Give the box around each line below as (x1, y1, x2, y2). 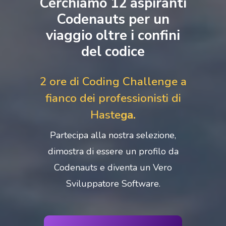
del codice (81, 41, 145, 61)
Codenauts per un (56, 9, 169, 29)
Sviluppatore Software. (66, 177, 160, 190)
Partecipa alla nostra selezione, (50, 129, 176, 141)
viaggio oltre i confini (46, 25, 180, 45)
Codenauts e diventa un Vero (54, 161, 172, 174)
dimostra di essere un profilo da (47, 145, 179, 157)
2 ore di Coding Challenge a (39, 73, 187, 89)
